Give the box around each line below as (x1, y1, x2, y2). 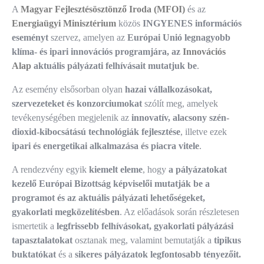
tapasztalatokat (12, 235, 75, 246)
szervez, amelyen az (48, 32, 127, 43)
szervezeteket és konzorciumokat (12, 98, 142, 109)
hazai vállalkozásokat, (125, 84, 212, 95)
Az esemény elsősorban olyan (12, 84, 125, 95)
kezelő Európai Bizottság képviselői (12, 179, 152, 189)
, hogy (143, 164, 169, 175)
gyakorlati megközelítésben (12, 207, 120, 217)
